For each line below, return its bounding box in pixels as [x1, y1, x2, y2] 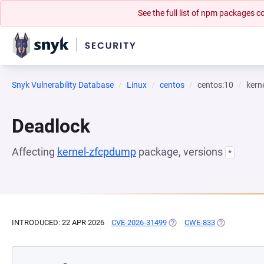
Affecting [12, 146, 57, 158]
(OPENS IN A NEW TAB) [167, 218, 247, 227]
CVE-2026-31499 [111, 218, 167, 227]
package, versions [136, 146, 225, 158]
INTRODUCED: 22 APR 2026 [12, 218, 104, 227]
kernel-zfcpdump [57, 146, 136, 158]
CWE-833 [184, 218, 215, 227]
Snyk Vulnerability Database [12, 80, 114, 90]
